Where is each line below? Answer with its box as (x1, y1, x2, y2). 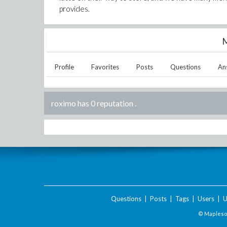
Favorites (91, 63, 119, 71)
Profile (55, 63, 74, 71)
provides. (59, 4, 90, 13)
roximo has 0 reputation (51, 98, 133, 108)
